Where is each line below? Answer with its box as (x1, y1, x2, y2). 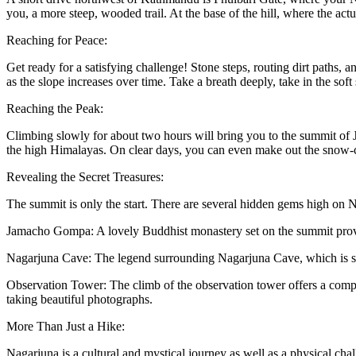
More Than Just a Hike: (6, 319, 125, 334)
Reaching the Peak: (6, 102, 103, 116)
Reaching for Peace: (6, 33, 107, 48)
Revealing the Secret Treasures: (6, 170, 164, 184)
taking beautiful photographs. (6, 292, 153, 307)
